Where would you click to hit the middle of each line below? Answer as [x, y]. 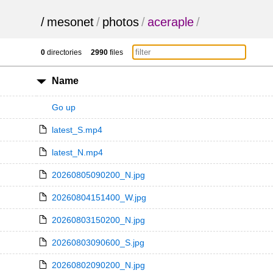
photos [121, 22]
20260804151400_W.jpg [99, 197]
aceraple [171, 22]
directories [64, 52]
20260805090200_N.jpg [98, 175]
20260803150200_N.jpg [98, 220]
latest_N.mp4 [77, 152]
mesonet [71, 22]
